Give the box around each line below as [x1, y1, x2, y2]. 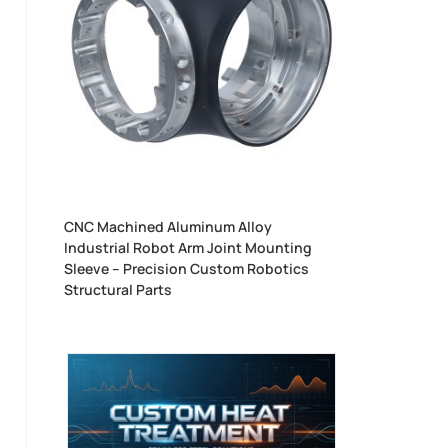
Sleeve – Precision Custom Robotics [64, 259, 310, 279]
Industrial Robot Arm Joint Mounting [64, 238, 313, 258]
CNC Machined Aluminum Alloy [64, 217, 273, 237]
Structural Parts [64, 280, 173, 300]
